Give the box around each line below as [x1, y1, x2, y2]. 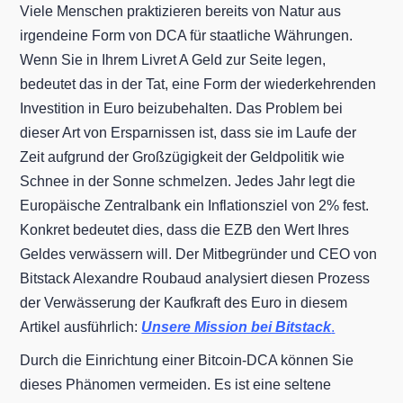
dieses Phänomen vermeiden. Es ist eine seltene [20, 376, 332, 392]
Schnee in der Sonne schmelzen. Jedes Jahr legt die [20, 173, 356, 189]
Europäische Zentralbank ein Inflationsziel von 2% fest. [20, 197, 370, 213]
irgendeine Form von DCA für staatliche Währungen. [20, 27, 354, 43]
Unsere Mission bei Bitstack [141, 318, 332, 335]
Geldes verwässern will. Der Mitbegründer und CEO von [20, 246, 378, 262]
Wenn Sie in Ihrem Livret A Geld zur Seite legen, [20, 51, 327, 67]
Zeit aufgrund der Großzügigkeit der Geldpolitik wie [20, 148, 345, 165]
